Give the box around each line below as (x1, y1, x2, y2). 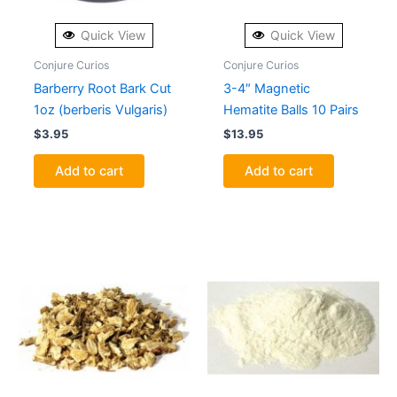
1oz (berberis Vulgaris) (33, 101, 167, 118)
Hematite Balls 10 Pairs (222, 101, 359, 118)
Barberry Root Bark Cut (33, 80, 171, 97)
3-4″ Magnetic (222, 80, 310, 97)
